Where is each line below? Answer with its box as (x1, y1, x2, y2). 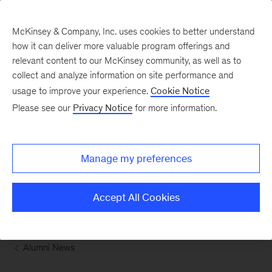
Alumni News (23, 242, 75, 253)
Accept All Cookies (92, 191, 180, 203)
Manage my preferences (80, 152, 192, 165)
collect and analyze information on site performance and (12, 70, 234, 80)
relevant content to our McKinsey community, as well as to (12, 55, 241, 66)
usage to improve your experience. (12, 86, 151, 96)
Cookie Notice (151, 86, 209, 96)
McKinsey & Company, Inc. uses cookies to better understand (12, 26, 255, 36)
